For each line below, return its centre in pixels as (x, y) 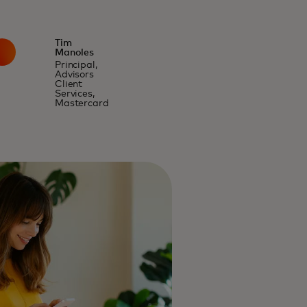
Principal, (76, 65)
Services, (74, 94)
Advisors (74, 75)
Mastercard (82, 103)
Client (69, 84)
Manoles (74, 53)
